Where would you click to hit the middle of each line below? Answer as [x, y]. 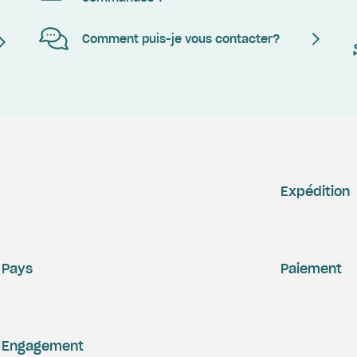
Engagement [43, 346]
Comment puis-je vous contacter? [180, 39]
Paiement [311, 269]
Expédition [315, 191]
